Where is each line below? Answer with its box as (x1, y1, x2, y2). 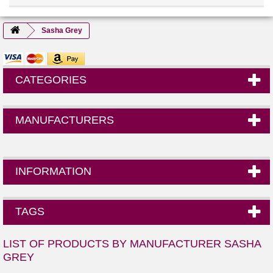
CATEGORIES (15, 73, 87, 86)
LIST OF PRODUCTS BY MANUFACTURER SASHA (3, 237, 261, 250)
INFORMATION (15, 165, 91, 177)
